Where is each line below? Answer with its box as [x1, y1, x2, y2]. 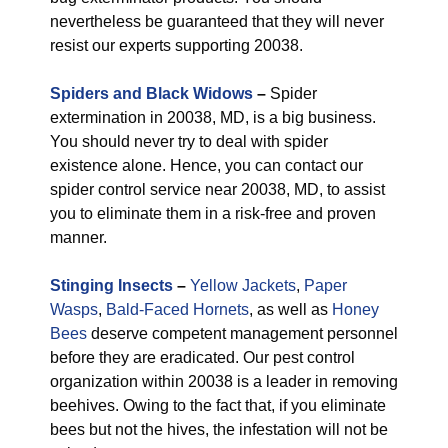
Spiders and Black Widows [50, 85, 253, 102]
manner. [50, 229, 107, 246]
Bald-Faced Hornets [106, 301, 249, 318]
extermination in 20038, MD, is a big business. [50, 109, 376, 126]
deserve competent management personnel [87, 325, 398, 342]
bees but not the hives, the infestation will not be [50, 421, 388, 438]
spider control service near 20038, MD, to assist [50, 181, 385, 198]
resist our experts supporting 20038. [50, 37, 303, 54]
